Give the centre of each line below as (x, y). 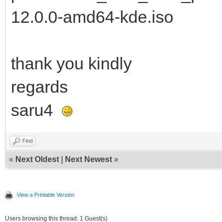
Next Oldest (37, 159)
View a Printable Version (46, 194)
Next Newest (88, 159)
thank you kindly (71, 63)
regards (39, 86)
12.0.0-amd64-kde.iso (92, 17)
